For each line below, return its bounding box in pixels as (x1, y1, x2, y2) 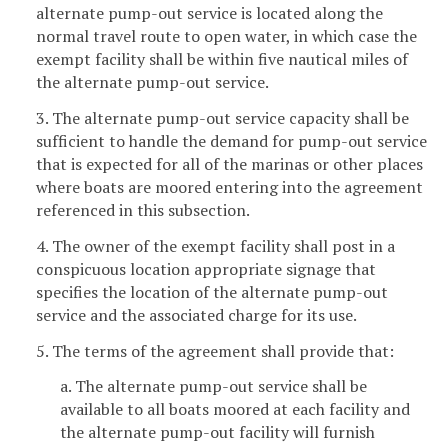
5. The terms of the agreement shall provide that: (36, 339, 394, 362)
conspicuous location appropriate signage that (36, 257, 376, 280)
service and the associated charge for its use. (36, 303, 357, 326)
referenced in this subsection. (36, 198, 250, 221)
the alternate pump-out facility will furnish (60, 421, 375, 444)
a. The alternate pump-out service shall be (60, 375, 367, 398)
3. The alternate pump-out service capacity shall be (36, 106, 409, 129)
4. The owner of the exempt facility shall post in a (36, 234, 395, 257)
